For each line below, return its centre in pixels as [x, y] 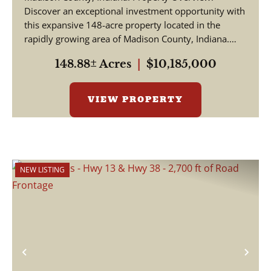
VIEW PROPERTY [135, 100]
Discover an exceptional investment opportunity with [135, 11]
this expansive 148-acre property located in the [122, 25]
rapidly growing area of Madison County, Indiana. [127, 39]
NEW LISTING [42, 170]
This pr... [42, 53]
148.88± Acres [93, 64]
